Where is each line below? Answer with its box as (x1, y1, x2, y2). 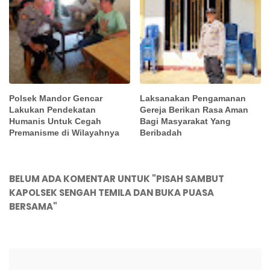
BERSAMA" (9, 200, 57, 213)
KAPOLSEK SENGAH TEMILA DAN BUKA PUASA (9, 186, 214, 199)
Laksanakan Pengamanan (140, 93, 246, 104)
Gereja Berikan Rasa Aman (140, 105, 249, 115)
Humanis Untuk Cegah (9, 116, 101, 127)
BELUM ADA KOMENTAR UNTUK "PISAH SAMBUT (9, 172, 224, 186)
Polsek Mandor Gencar (9, 93, 102, 104)
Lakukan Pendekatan (9, 105, 96, 115)
